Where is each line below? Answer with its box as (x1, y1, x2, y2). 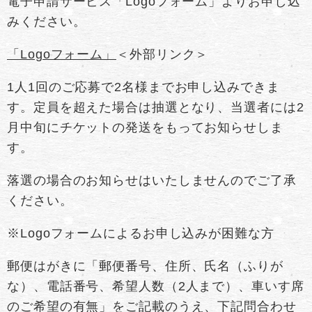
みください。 (7, 14, 86, 29)
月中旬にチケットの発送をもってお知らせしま (7, 120, 283, 134)
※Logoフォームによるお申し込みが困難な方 (7, 226, 274, 240)
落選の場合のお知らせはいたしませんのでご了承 (7, 173, 297, 187)
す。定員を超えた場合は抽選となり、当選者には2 (7, 100, 304, 114)
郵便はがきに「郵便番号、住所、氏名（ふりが (7, 258, 283, 273)
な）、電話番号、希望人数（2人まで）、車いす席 (7, 279, 304, 293)
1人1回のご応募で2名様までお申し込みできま (7, 79, 280, 94)
